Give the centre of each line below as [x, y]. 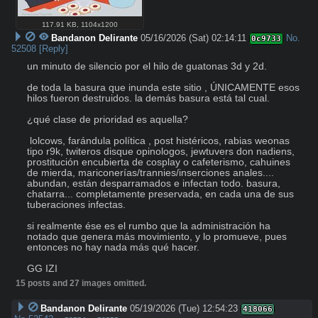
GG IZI [42, 268]
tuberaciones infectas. [76, 204]
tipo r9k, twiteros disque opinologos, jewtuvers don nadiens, [161, 151]
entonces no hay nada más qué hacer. [115, 247]
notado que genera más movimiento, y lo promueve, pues [157, 236]
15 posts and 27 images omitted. [81, 283]
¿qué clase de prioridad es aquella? [108, 119]
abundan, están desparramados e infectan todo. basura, [154, 183]
